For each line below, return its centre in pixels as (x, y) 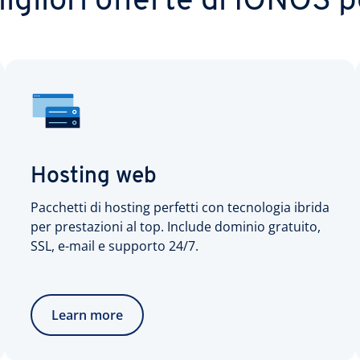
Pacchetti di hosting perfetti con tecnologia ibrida (180, 207)
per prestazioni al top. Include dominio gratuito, (176, 227)
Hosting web (94, 177)
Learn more (87, 315)
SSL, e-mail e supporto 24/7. (115, 246)
